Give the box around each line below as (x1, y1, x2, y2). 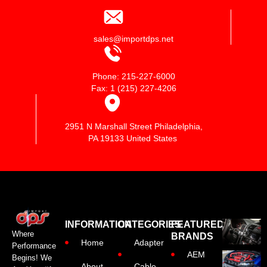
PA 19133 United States (88, 133, 179, 144)
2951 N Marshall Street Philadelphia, (65, 122, 203, 132)
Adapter (134, 238, 164, 248)
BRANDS (170, 231, 213, 242)
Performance (12, 241, 56, 251)
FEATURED (170, 219, 224, 230)
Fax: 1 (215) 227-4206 (91, 83, 176, 94)
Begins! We (12, 253, 52, 263)
